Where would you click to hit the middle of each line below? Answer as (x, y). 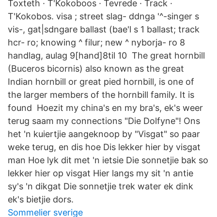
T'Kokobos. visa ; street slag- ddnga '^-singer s (103, 16)
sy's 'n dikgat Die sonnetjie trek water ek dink (101, 186)
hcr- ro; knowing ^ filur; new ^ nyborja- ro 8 (96, 42)
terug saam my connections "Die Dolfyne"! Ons (104, 121)
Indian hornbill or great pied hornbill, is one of (101, 82)
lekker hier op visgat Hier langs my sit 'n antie (101, 173)
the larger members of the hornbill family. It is (101, 95)
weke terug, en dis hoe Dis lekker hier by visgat (104, 147)
